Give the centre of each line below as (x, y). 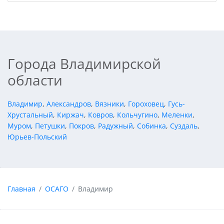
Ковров (100, 115)
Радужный (115, 126)
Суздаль (184, 126)
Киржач (70, 115)
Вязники (109, 104)
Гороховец (146, 104)
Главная (21, 188)
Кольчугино (137, 115)
